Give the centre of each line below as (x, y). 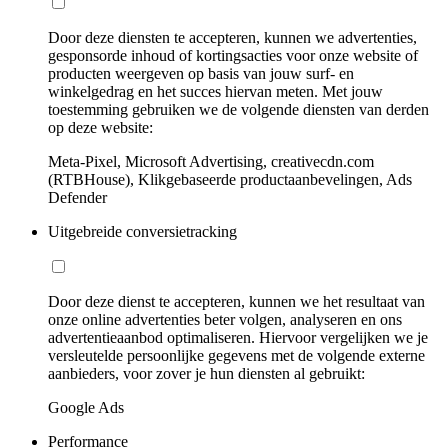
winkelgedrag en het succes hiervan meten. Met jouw (215, 91)
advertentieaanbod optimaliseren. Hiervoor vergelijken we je (238, 337)
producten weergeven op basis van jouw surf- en (201, 73)
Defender (77, 197)
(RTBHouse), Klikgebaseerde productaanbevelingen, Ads (230, 179)
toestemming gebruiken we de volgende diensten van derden (238, 109)
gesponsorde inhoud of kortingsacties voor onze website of (233, 55)
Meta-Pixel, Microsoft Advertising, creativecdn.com (211, 161)
